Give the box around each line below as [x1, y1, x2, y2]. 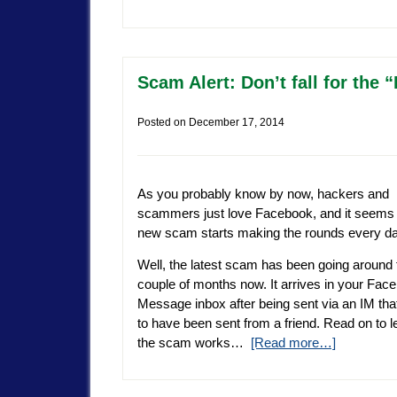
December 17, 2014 [189, 116, 284, 129]
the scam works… [137, 334, 251, 350]
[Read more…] [251, 334, 336, 350]
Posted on [137, 116, 189, 129]
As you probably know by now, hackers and [137, 186, 389, 202]
